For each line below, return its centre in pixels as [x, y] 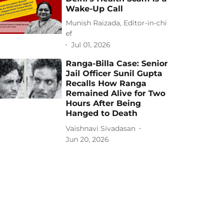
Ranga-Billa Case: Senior [117, 63]
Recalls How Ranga [106, 83]
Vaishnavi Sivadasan [101, 128]
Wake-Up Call [95, 9]
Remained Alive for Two [116, 93]
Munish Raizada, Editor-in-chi [116, 23]
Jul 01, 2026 [91, 45]
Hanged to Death [102, 113]
